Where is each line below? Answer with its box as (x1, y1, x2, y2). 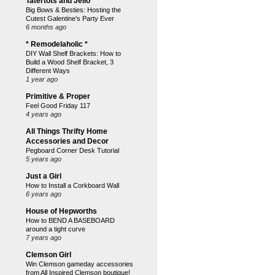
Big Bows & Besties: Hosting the (26, 6, 121, 14)
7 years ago (26, 234, 61, 241)
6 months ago (26, 23, 66, 31)
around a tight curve (26, 225, 85, 233)
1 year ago (26, 76, 58, 83)
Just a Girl (26, 172, 61, 180)
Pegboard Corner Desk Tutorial (26, 147, 119, 154)
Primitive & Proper (26, 92, 90, 101)
